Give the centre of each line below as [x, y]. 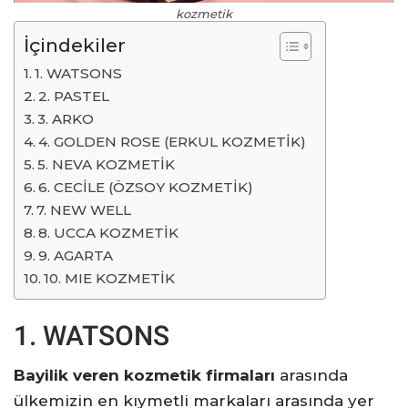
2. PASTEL [74, 96]
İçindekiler [75, 46]
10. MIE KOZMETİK [110, 278]
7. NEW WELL [84, 210]
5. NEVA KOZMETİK [107, 164]
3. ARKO [66, 119]
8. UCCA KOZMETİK [109, 233]
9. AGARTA [76, 255]
